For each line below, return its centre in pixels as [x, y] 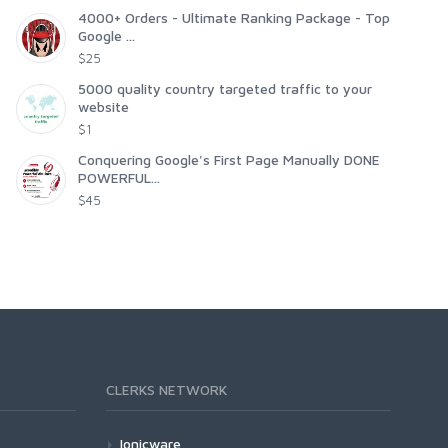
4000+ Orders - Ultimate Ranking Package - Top [234, 17]
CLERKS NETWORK [166, 389]
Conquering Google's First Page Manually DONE [229, 159]
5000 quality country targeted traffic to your [225, 88]
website [103, 106]
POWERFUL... [119, 177]
